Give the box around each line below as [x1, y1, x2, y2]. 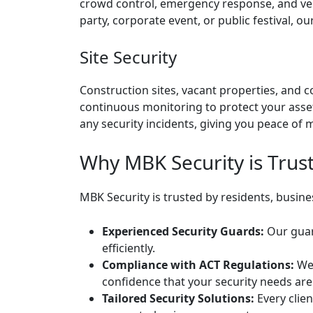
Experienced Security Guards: [102, 224, 264, 239]
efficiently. [102, 240, 155, 256]
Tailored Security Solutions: [102, 291, 254, 306]
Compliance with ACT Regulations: [102, 257, 294, 272]
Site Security [80, 45, 177, 68]
